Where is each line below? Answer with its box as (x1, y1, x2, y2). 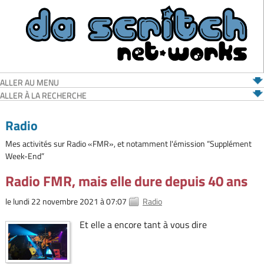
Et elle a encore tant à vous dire (79, 217, 207, 232)
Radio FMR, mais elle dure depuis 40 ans (5, 170, 247, 192)
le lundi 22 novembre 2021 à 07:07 (5, 195, 127, 208)
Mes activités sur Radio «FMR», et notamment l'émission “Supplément (5, 137, 252, 150)
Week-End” (5, 150, 44, 163)
